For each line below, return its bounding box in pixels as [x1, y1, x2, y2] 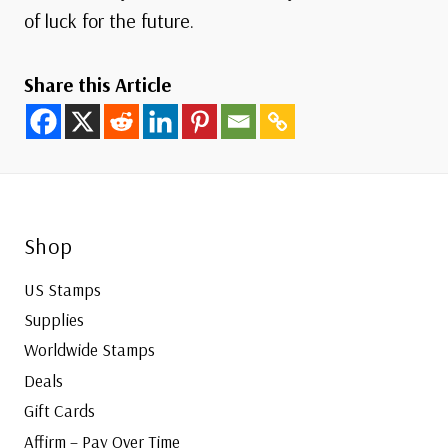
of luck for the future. [24, 8, 194, 34]
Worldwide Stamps [24, 339, 155, 361]
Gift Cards [24, 400, 95, 422]
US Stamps [24, 278, 101, 300]
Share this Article [24, 72, 171, 98]
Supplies [24, 309, 84, 331]
